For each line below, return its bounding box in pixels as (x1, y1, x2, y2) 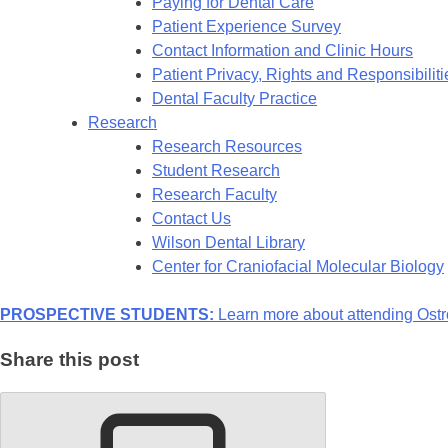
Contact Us (152, 210, 231, 227)
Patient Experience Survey (152, 18, 341, 35)
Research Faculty (152, 186, 277, 203)
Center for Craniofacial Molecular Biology (152, 258, 444, 275)
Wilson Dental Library (152, 234, 305, 251)
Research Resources (152, 138, 302, 155)
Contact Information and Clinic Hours (152, 42, 413, 59)
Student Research (152, 162, 280, 179)
